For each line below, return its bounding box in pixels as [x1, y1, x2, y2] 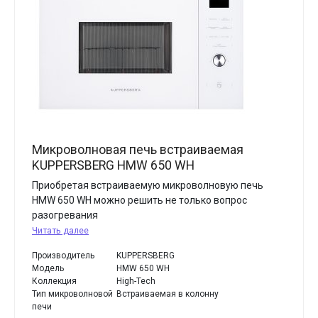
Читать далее [32, 226, 89, 236]
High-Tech [116, 276, 156, 286]
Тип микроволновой [32, 289, 113, 299]
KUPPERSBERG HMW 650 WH [32, 158, 194, 172]
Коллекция [32, 276, 77, 286]
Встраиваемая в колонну [116, 289, 219, 299]
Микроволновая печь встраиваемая [32, 143, 243, 157]
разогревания [32, 209, 98, 221]
